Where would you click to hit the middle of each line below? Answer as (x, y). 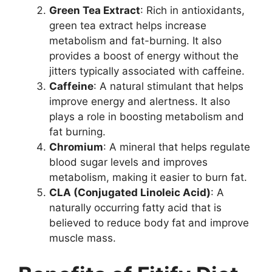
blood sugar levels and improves (128, 162)
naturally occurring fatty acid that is (135, 208)
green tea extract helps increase (128, 26)
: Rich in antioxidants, (192, 11)
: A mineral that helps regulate (177, 147)
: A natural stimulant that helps (168, 87)
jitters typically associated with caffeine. (147, 71)
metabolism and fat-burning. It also (135, 41)
